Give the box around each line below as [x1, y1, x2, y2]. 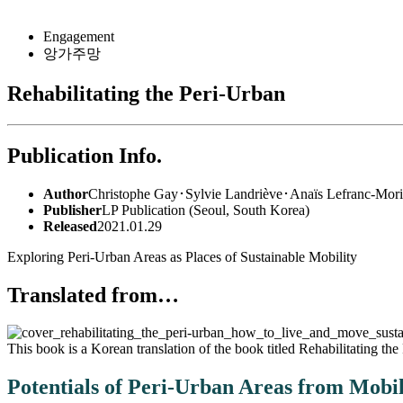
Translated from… [7, 282, 179, 307]
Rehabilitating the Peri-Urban [7, 81, 285, 105]
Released [43, 218, 97, 234]
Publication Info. [7, 143, 162, 167]
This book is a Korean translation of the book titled [7, 341, 299, 357]
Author [43, 185, 88, 201]
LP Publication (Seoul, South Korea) [102, 201, 309, 218]
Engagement [43, 29, 114, 44]
